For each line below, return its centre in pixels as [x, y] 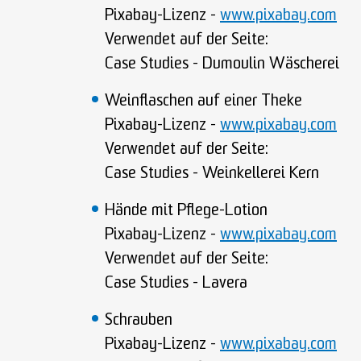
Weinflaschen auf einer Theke [203, 102]
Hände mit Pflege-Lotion [186, 211]
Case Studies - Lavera [176, 284]
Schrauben [139, 321]
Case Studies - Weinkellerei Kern [212, 174]
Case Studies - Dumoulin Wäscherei [222, 64]
